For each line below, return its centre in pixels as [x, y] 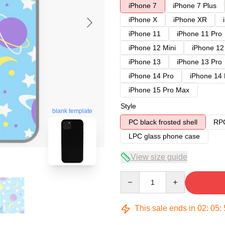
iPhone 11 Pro [199, 34]
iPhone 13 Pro [199, 62]
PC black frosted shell [163, 122]
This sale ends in [165, 208]
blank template [72, 111]
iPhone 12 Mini [152, 48]
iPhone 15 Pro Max [159, 90]
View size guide [159, 157]
